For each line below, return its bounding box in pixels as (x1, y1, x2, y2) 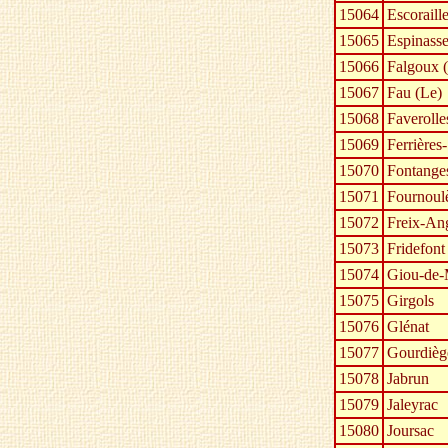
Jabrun (387, 370, 429, 388)
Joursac (387, 422, 434, 440)
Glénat (387, 318, 429, 336)
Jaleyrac (387, 396, 438, 414)
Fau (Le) (387, 84, 442, 102)
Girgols (387, 292, 434, 310)
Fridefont (387, 240, 445, 258)
